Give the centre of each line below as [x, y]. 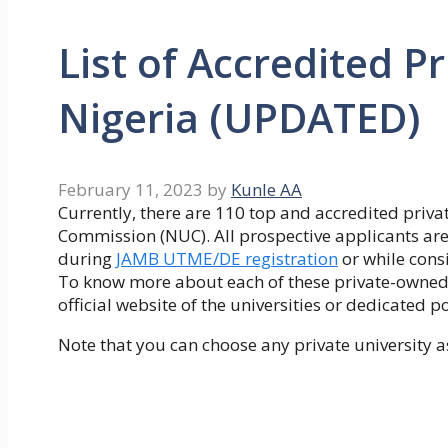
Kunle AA [266, 190]
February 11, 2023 [130, 190]
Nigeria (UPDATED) [239, 118]
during [87, 259]
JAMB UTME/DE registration [227, 259]
